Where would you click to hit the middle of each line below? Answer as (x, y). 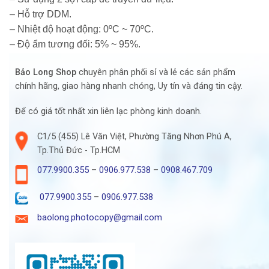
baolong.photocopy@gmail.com (99, 217)
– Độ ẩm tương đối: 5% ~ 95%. (75, 44)
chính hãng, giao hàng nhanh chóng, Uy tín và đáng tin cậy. (129, 86)
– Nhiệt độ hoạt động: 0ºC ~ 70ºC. (82, 29)
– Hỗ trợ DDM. (41, 14)
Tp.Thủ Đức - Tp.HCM (78, 150)
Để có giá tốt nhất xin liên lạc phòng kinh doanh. (108, 112)
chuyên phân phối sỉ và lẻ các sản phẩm (156, 73)
